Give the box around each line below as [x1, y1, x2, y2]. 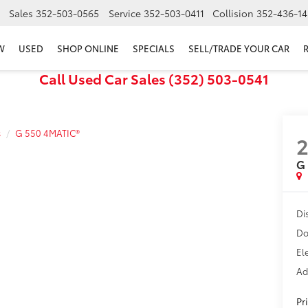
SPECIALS [133, 42, 175, 55]
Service [109, 6, 141, 21]
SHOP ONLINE [57, 42, 119, 55]
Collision [212, 6, 254, 21]
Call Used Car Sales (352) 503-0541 [39, 69, 269, 88]
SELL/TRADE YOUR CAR [188, 42, 289, 55]
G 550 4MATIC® [15, 126, 80, 139]
